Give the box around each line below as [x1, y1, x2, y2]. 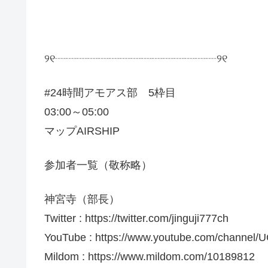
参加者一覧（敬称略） [44, 159, 152, 171]
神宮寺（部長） [44, 193, 120, 206]
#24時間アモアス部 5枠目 [44, 86, 176, 99]
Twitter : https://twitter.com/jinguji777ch [44, 212, 229, 225]
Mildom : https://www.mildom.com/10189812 [44, 251, 255, 263]
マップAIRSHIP [44, 124, 120, 137]
